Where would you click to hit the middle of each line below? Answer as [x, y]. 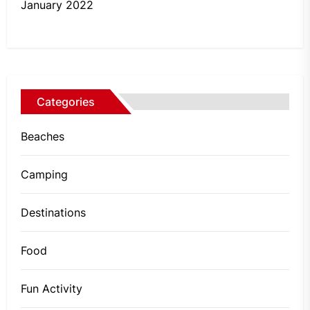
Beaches [43, 136]
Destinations [53, 212]
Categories [66, 101]
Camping [44, 174]
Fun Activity [52, 288]
